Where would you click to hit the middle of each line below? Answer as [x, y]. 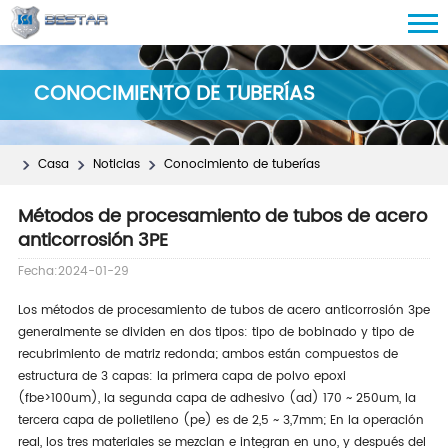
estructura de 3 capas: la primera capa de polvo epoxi [181, 376]
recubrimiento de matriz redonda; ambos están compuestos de [207, 354]
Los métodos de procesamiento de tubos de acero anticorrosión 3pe [223, 310]
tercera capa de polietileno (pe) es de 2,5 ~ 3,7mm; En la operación [220, 420]
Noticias [116, 164]
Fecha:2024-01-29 [73, 271]
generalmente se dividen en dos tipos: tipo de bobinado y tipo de [215, 332]
